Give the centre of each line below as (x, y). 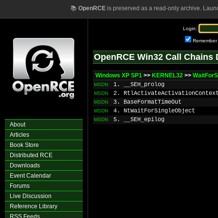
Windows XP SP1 (119, 75)
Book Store (24, 145)
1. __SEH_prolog (139, 85)
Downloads (25, 165)
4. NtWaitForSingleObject (154, 111)
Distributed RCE (31, 155)
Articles (19, 135)
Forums (20, 186)
